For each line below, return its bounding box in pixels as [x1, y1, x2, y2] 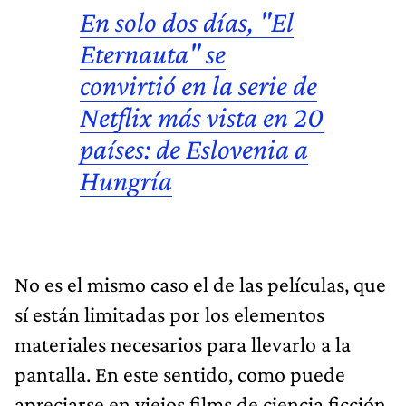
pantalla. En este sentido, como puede [14, 361, 345, 386]
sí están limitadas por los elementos [14, 301, 324, 326]
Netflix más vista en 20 [80, 100, 324, 133]
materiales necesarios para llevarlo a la [14, 331, 351, 356]
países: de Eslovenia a [80, 131, 308, 165]
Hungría [80, 163, 172, 197]
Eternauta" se [80, 36, 226, 70]
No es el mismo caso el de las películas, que [14, 271, 386, 296]
